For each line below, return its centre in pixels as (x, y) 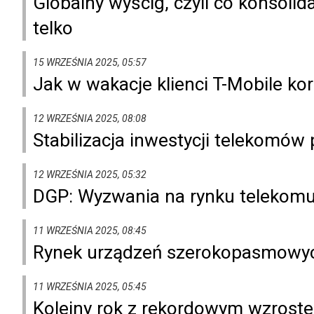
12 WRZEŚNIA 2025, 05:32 (90, 174)
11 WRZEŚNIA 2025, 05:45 (90, 286)
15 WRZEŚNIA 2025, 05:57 (90, 62)
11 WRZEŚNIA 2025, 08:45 (90, 230)
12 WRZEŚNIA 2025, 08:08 (90, 118)
